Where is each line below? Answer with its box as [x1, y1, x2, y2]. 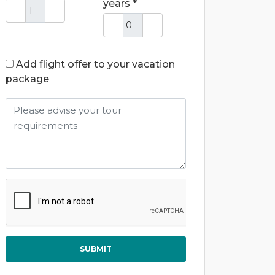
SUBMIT [80, 244, 112, 254]
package [6, 73, 49, 85]
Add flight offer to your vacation [16, 58, 175, 70]
